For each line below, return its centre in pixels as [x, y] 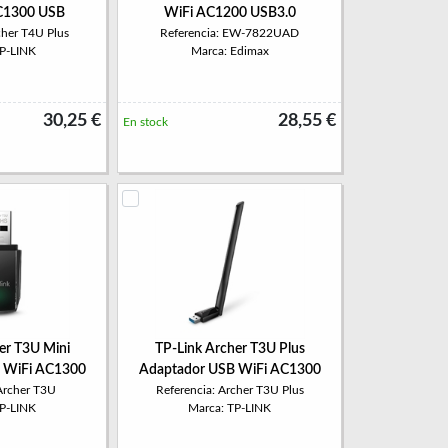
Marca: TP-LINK [229, 408]
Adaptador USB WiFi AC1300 [229, 370]
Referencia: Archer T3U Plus [229, 390]
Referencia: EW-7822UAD [229, 33]
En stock [145, 122]
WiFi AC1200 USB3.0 [229, 13]
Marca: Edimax [229, 51]
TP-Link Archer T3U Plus [229, 349]
